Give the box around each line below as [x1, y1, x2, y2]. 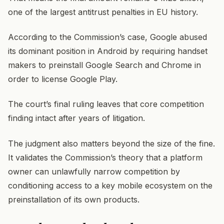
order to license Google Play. [8, 74, 117, 84]
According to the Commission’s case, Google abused [8, 32, 207, 42]
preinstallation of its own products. [8, 194, 139, 204]
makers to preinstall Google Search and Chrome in [8, 60, 201, 70]
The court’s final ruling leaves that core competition [8, 99, 204, 109]
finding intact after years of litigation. [8, 113, 145, 123]
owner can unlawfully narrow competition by [8, 166, 180, 176]
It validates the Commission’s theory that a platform [8, 152, 202, 162]
